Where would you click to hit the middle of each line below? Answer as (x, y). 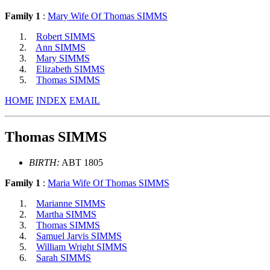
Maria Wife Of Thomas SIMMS (108, 183)
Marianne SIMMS (71, 203)
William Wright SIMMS (82, 246)
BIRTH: (44, 162)
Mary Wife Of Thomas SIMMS (108, 16)
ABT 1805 (81, 162)
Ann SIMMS (61, 47)
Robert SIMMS (66, 36)
